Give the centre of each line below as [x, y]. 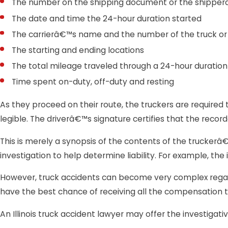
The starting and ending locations [78, 50]
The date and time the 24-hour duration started [107, 18]
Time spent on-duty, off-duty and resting [93, 81]
